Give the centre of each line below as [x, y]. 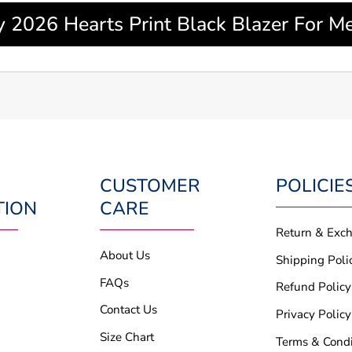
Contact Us [128, 310]
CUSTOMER [150, 186]
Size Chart [127, 337]
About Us [125, 255]
